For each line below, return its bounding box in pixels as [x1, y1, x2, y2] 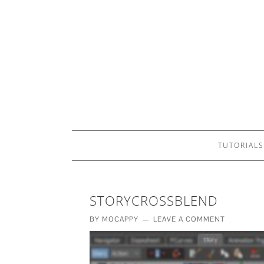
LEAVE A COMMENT [153, 214, 225, 224]
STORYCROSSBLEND [90, 192, 218, 209]
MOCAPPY [102, 214, 138, 224]
